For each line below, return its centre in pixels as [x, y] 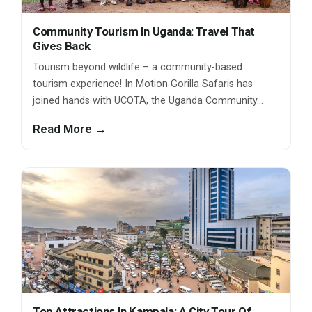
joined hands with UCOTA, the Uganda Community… [148, 101]
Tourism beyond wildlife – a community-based [138, 68]
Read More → [70, 129]
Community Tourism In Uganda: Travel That [144, 32]
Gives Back [62, 46]
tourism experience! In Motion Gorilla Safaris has [143, 84]
